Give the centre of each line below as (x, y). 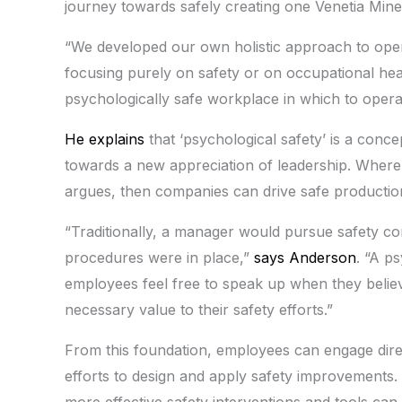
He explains (105, 139)
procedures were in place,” (159, 257)
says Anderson (305, 257)
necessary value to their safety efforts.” (199, 309)
